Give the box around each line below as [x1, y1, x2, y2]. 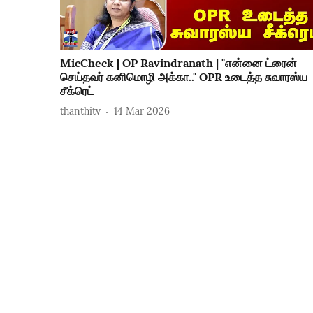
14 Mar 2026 [114, 105, 170, 118]
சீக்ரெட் [60, 83, 94, 98]
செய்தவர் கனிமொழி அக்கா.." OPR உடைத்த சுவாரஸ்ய [60, 69, 307, 84]
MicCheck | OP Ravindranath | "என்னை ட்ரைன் [60, 55, 297, 70]
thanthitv [60, 105, 101, 118]
